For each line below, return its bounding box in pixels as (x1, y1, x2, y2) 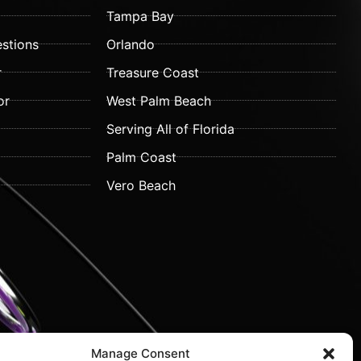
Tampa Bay (106, 7, 175, 24)
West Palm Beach (106, 92, 212, 109)
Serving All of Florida (106, 120, 235, 137)
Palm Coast (106, 148, 177, 165)
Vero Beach (106, 176, 176, 193)
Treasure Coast (106, 64, 200, 81)
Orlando (106, 35, 156, 52)
